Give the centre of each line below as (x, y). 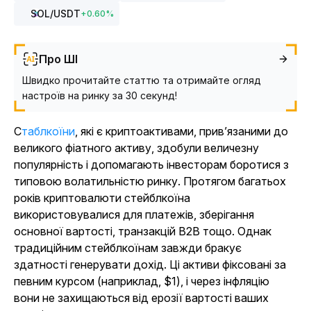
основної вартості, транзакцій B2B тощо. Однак (143, 231)
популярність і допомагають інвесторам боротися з (151, 165)
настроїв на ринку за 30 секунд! (100, 95)
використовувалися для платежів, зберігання (134, 215)
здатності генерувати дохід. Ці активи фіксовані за (150, 264)
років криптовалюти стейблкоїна (102, 198)
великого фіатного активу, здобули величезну (136, 148)
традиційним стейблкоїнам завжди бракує (128, 248)
